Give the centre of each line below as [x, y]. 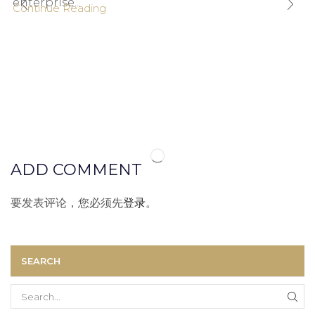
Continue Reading [59, 8]
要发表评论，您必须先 [67, 202]
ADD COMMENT [76, 169]
